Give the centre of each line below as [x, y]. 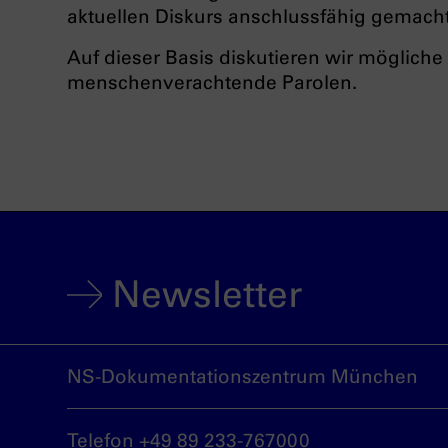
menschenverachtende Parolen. [212, 83]
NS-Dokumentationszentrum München [242, 377]
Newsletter [207, 294]
